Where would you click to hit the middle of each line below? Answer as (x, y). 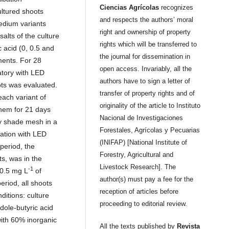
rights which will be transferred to (148, 44)
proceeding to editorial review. (150, 204)
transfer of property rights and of (147, 94)
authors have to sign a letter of (145, 81)
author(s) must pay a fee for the (147, 179)
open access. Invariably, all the (146, 69)
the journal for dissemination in (145, 57)
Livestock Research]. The (138, 167)
